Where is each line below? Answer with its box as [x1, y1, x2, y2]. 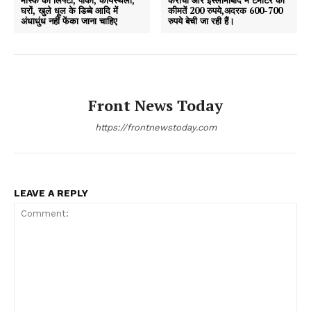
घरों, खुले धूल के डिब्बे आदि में [21, 3, 118, 17]
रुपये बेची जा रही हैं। [168, 14, 235, 27]
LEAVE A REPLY [14, 187, 88, 199]
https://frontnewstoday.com [94, 121, 217, 133]
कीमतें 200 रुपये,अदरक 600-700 [168, 3, 283, 17]
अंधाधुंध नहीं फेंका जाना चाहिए [21, 14, 117, 27]
